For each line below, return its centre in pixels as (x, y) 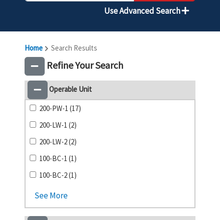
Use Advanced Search (143, 11)
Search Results (73, 48)
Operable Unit (70, 89)
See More (51, 195)
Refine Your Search (84, 65)
